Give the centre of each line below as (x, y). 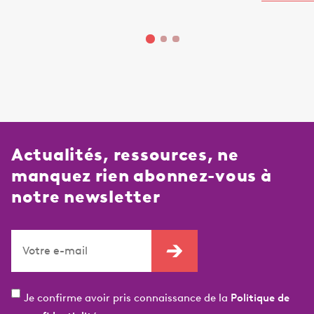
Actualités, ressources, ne (125, 154)
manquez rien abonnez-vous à (142, 175)
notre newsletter (86, 196)
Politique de (260, 298)
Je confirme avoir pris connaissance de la (127, 298)
